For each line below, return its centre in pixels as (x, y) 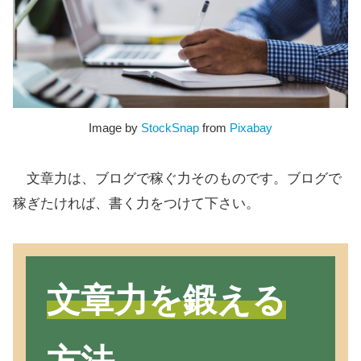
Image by (115, 128)
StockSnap (170, 128)
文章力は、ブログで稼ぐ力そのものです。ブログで (177, 179)
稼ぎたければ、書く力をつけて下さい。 (136, 204)
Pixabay (251, 128)
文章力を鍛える (166, 301)
